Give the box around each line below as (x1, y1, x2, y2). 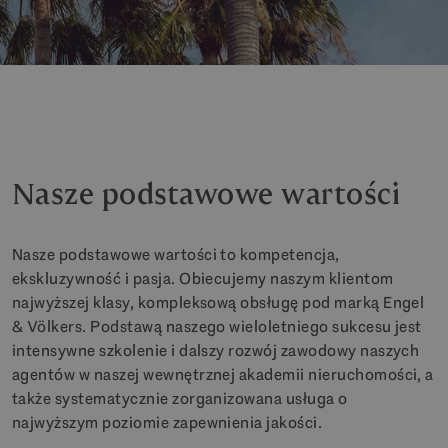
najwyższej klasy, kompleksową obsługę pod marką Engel (12, 292, 425, 313)
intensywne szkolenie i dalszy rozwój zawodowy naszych (12, 340, 420, 361)
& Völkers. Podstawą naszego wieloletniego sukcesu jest (12, 316, 422, 337)
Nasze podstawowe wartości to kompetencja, (12, 244, 340, 265)
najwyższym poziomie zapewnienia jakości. (12, 412, 323, 433)
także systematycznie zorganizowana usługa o (12, 388, 348, 409)
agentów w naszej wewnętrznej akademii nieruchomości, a (12, 364, 434, 385)
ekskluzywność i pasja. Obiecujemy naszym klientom (12, 268, 394, 289)
